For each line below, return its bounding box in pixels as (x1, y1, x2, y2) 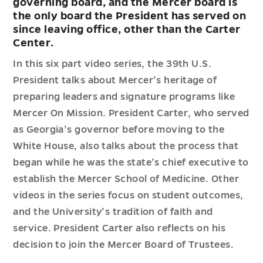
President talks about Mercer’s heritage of (13, 75, 217, 86)
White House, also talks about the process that (13, 141, 239, 151)
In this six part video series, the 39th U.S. (13, 59, 212, 69)
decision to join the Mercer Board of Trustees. (13, 240, 234, 250)
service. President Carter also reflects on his (13, 223, 226, 234)
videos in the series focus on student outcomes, (13, 190, 244, 201)
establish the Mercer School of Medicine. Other (13, 174, 240, 184)
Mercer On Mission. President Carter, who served (13, 108, 249, 119)
